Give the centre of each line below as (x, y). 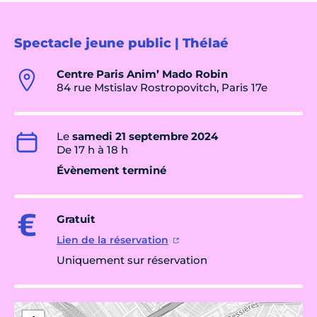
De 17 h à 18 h (92, 150)
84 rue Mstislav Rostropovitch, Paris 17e (162, 88)
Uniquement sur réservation (132, 260)
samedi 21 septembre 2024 (145, 137)
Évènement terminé (111, 171)
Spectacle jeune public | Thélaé (121, 44)
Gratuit (76, 219)
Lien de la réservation (113, 240)
